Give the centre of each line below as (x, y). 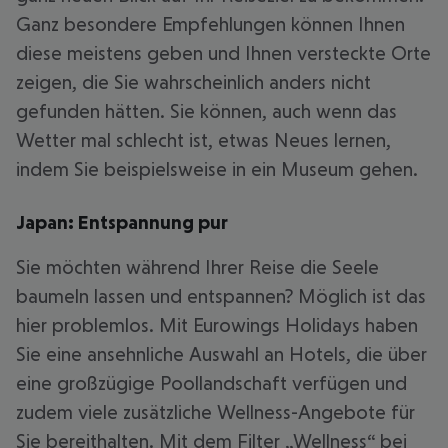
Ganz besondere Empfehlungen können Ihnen (210, 24)
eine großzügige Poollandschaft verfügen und (211, 383)
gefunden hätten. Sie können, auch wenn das (206, 111)
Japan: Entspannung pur (122, 222)
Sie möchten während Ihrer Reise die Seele (197, 267)
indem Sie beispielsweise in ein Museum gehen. (217, 169)
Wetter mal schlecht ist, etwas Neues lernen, (203, 140)
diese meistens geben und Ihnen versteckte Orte (223, 53)
